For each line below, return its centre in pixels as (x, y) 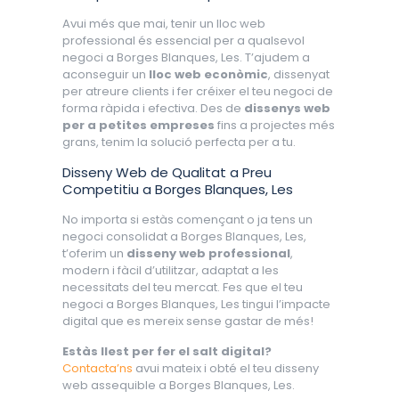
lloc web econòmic (208, 75)
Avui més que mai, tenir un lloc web (163, 24)
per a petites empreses (138, 126)
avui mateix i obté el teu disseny (225, 369)
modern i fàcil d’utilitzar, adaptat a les (170, 271)
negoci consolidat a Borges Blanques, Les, (184, 237)
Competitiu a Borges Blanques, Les (177, 190)
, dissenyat (298, 75)
